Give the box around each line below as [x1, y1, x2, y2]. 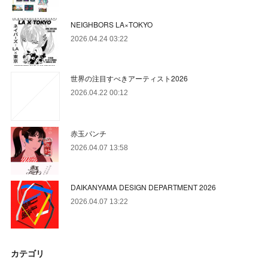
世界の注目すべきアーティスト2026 [71, 72, 188, 83]
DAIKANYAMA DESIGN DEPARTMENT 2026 [71, 181, 217, 192]
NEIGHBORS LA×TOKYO [71, 19, 153, 29]
